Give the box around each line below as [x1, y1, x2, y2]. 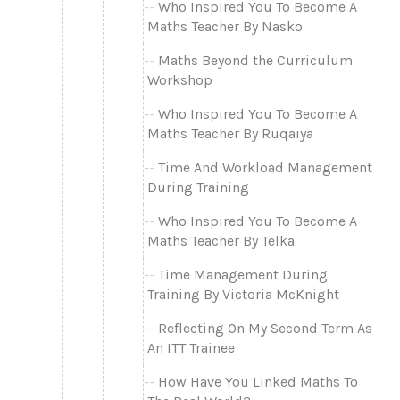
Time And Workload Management [158, 158, 372, 176]
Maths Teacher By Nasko [147, 17, 303, 35]
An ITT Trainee [147, 338, 235, 356]
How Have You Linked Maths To [158, 372, 358, 390]
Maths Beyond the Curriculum [158, 51, 353, 69]
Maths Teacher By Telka [147, 231, 295, 249]
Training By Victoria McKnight [147, 285, 339, 303]
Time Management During [158, 265, 328, 283]
